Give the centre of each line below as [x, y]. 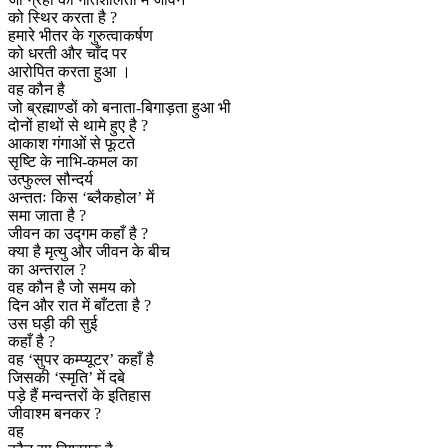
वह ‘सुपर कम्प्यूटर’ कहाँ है [81, 359]
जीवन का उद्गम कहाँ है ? [78, 233]
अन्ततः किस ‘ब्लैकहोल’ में [81, 197]
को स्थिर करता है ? [62, 17]
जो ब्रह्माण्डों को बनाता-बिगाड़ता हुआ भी [119, 107]
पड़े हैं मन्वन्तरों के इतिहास [79, 395]
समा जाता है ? [47, 215]
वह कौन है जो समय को [72, 287]
